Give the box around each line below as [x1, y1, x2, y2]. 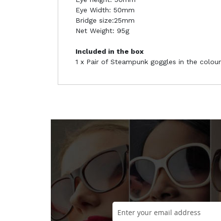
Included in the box [75, 47, 144, 55]
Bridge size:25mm [75, 16, 135, 24]
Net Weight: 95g [75, 27, 129, 35]
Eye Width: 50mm [75, 6, 135, 14]
